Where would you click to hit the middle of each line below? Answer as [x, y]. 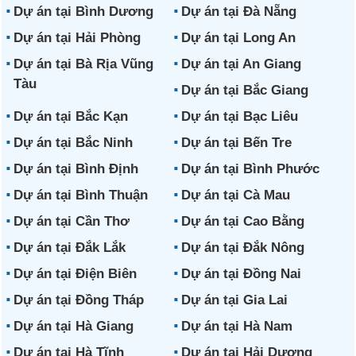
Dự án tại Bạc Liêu [239, 116]
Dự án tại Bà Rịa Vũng [84, 64]
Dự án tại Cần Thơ [72, 221]
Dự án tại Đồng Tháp [79, 300]
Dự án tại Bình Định [76, 169]
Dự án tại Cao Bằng [242, 221]
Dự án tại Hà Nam [236, 326]
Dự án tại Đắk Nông [242, 248]
